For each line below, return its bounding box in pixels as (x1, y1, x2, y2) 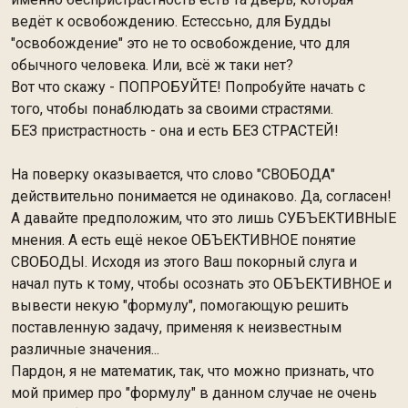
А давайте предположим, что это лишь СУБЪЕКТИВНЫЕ (11, 209, 396, 227)
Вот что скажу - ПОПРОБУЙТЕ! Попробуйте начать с (11, 78, 365, 96)
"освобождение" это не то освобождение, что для (11, 35, 350, 52)
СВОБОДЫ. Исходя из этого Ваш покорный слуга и (11, 253, 357, 270)
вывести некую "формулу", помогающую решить (11, 297, 349, 314)
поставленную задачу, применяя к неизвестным (11, 319, 342, 336)
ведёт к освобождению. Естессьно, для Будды (11, 13, 331, 30)
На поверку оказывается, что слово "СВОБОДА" (11, 166, 335, 183)
